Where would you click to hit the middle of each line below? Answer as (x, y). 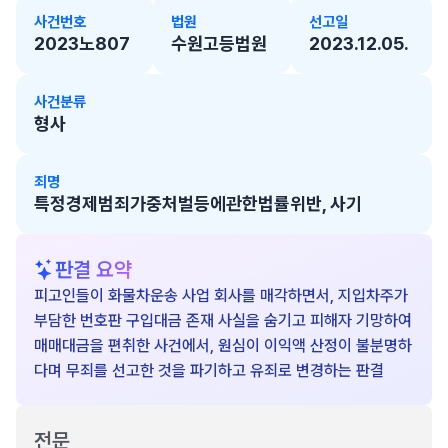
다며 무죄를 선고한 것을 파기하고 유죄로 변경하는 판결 (209, 370)
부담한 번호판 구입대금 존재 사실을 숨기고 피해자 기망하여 (223, 320)
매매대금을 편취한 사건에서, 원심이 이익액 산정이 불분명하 (223, 345)
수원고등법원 (219, 43)
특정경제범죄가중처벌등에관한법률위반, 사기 (198, 203)
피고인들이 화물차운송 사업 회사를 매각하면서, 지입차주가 (221, 295)
